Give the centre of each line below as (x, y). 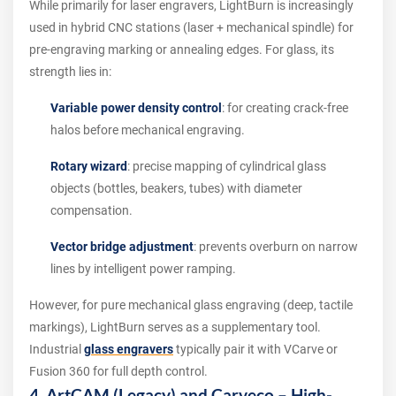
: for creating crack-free (285, 108)
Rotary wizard (89, 166)
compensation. (91, 210)
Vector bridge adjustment (122, 247)
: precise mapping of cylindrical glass (227, 166)
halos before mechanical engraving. (148, 130)
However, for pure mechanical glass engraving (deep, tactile (191, 305)
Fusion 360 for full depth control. (118, 371)
